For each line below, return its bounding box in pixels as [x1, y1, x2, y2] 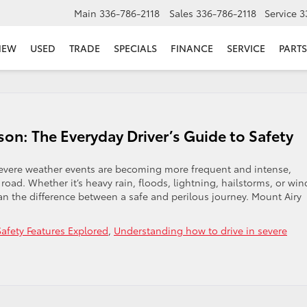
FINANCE [171, 41, 213, 56]
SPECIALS [114, 41, 157, 56]
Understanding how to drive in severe [114, 223, 287, 237]
